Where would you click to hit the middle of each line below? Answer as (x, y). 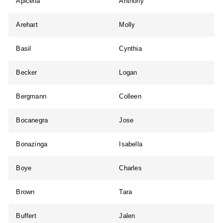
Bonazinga (32, 144)
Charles (130, 168)
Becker (27, 73)
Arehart (27, 25)
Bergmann (31, 97)
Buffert (26, 216)
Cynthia (130, 49)
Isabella (131, 144)
